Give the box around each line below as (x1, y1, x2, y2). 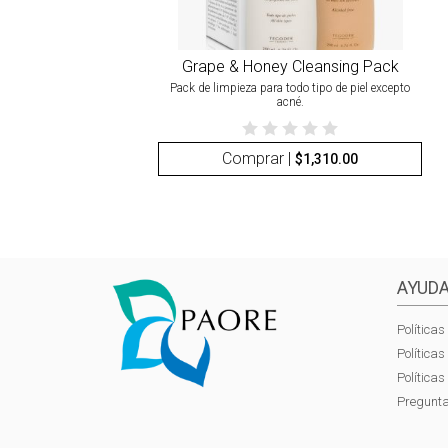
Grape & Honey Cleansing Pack (181, 56, 399, 76)
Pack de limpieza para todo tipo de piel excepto (170, 81, 411, 96)
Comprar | (222, 148, 296, 168)
